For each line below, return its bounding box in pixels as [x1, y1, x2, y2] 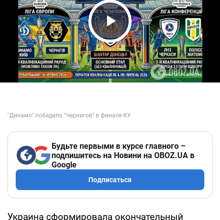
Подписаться [88, 175, 132, 184]
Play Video [91, 29, 184, 50]
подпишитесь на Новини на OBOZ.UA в [52, 150, 194, 160]
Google [52, 160, 77, 169]
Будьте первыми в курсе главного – [52, 141, 186, 151]
